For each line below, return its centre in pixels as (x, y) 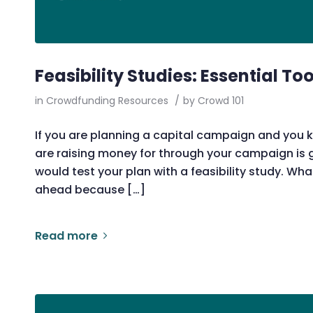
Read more (66, 235)
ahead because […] (90, 189)
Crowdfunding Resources (107, 101)
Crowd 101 (221, 101)
